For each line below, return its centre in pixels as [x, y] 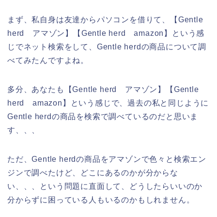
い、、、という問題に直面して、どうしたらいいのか [105, 186]
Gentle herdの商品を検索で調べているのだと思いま [103, 117]
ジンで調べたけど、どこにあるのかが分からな [93, 173]
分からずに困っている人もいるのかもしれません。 [101, 200]
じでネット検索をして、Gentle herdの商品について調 [107, 47]
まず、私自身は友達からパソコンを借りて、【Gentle [105, 20]
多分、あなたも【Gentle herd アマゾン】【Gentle [103, 90]
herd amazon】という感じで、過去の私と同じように [108, 103]
